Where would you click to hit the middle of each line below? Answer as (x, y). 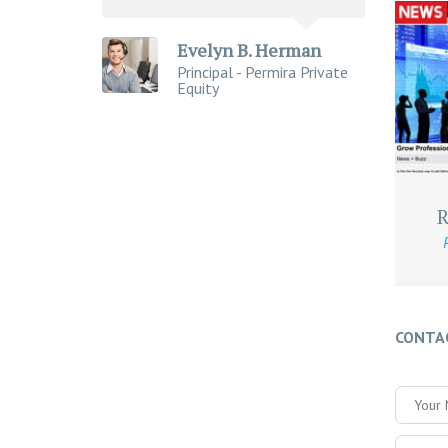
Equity (198, 87)
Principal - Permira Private (262, 71)
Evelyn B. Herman (249, 49)
